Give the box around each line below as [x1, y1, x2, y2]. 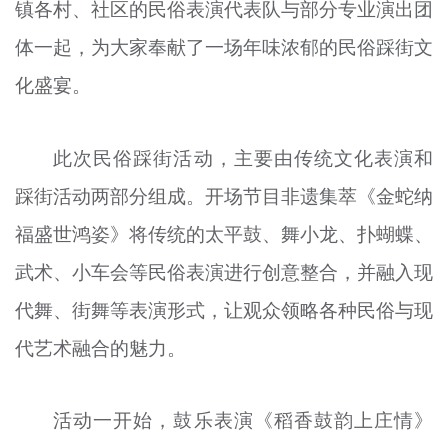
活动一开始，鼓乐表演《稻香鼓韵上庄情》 [53, 407, 434, 434]
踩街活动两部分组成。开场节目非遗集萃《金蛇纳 [14, 182, 434, 209]
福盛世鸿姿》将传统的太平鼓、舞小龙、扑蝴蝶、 [14, 220, 434, 247]
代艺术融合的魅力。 [14, 334, 186, 361]
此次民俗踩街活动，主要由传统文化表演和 [53, 144, 434, 171]
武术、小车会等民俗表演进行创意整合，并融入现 [14, 258, 434, 285]
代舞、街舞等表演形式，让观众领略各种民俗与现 [14, 296, 434, 323]
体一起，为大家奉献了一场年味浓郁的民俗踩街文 [14, 34, 434, 61]
